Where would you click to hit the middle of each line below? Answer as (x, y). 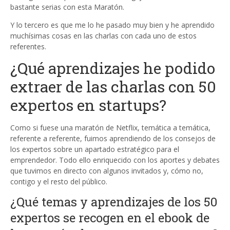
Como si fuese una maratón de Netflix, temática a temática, (110, 128)
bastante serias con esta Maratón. (67, 7)
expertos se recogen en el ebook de (110, 218)
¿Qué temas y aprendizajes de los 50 (114, 202)
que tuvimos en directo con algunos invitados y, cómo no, (107, 171)
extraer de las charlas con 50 (113, 87)
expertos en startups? (88, 105)
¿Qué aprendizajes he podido (113, 68)
